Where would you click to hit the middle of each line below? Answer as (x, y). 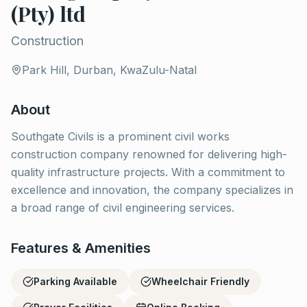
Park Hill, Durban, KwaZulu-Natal (109, 70)
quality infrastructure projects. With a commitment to (148, 172)
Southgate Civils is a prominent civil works (120, 136)
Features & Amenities (81, 248)
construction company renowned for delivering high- (149, 154)
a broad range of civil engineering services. (123, 208)
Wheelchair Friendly (200, 281)
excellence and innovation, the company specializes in (152, 190)
